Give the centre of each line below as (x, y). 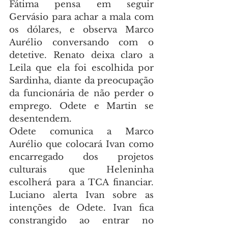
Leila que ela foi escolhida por (81, 68)
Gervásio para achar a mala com (81, 17)
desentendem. (40, 119)
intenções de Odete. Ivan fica (81, 208)
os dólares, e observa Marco (81, 30)
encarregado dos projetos (81, 157)
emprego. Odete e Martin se (81, 106)
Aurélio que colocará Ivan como (81, 145)
